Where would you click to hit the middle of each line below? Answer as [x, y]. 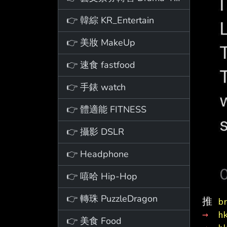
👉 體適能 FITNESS [106, 109]
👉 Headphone [98, 154]
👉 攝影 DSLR [95, 131]
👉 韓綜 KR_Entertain [110, 20]
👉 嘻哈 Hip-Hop [102, 176]
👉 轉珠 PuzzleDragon [112, 198]
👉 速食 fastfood [101, 65]
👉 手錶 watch [96, 87]
